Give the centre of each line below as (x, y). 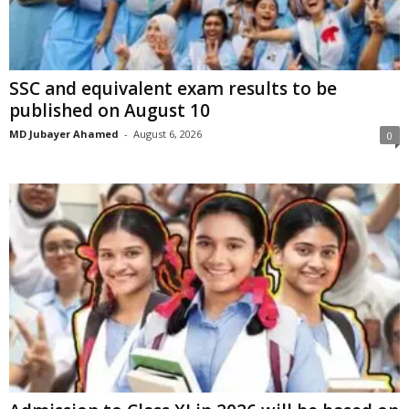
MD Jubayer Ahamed (64, 134)
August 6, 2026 (168, 134)
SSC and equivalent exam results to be (173, 89)
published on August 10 (110, 111)
